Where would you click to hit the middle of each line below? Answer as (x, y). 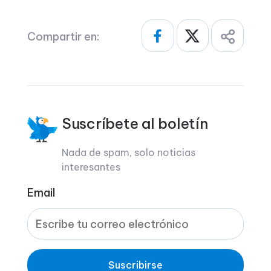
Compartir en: (63, 37)
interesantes (91, 167)
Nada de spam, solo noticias (128, 153)
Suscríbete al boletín (135, 124)
